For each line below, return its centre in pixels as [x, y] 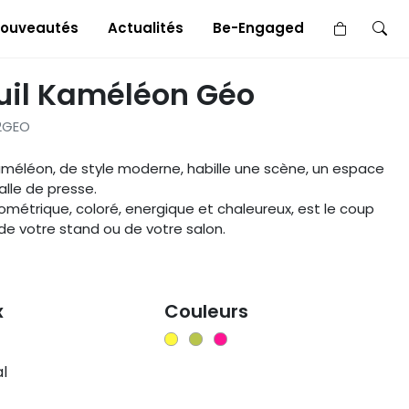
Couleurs [206, 312]
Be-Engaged [258, 28]
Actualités [146, 28]
